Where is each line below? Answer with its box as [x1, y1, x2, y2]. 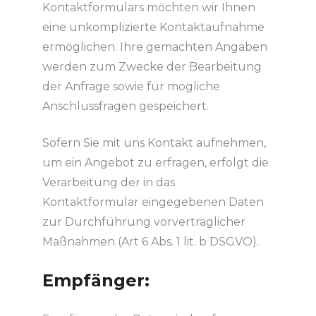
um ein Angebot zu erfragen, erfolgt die [42, 155, 269, 169]
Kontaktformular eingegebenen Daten [42, 195, 264, 209]
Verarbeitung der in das [42, 175, 175, 189]
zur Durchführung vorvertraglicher [42, 214, 245, 229]
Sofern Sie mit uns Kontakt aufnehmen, [42, 135, 266, 150]
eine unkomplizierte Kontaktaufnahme [42, 20, 265, 34]
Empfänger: [42, 269, 150, 291]
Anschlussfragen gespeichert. [42, 99, 209, 113]
